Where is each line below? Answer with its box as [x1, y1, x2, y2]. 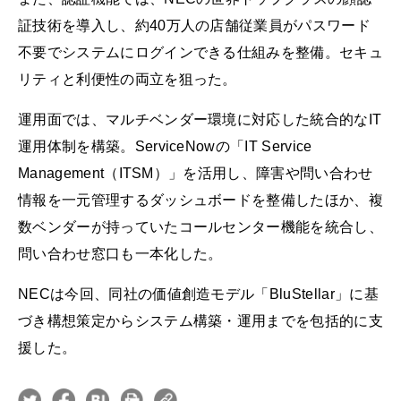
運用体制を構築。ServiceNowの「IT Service [18, 138, 312, 154]
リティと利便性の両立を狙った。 [18, 71, 237, 87]
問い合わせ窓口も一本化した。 [18, 245, 223, 261]
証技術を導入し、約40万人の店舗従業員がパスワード [18, 17, 371, 33]
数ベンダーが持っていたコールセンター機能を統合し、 [18, 218, 384, 235]
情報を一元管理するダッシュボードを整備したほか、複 [18, 192, 384, 208]
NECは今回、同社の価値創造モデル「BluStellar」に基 [18, 286, 379, 303]
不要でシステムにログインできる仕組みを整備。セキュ [18, 44, 383, 60]
